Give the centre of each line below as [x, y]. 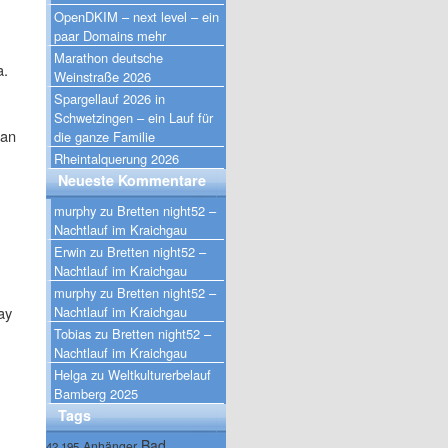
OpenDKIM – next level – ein [136, 16]
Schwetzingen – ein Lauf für [133, 117]
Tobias [72, 333]
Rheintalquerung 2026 [116, 158]
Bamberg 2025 [96, 393]
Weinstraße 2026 [102, 76]
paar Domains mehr [110, 35]
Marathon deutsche [108, 57]
